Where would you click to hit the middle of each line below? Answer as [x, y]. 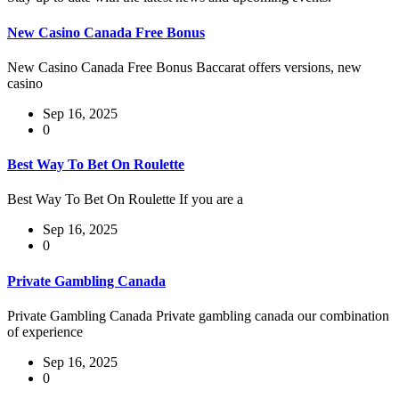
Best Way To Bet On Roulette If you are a [125, 199]
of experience [45, 331]
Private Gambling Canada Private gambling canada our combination [198, 315]
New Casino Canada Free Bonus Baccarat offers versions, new [184, 67]
